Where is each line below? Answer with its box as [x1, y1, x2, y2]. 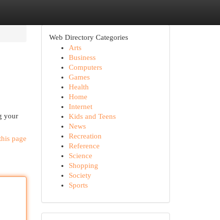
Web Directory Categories [49, 33, 128, 41]
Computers [68, 63, 102, 71]
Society [68, 171, 91, 179]
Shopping [68, 162, 98, 169]
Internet [68, 103, 92, 110]
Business [68, 54, 96, 61]
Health [68, 83, 89, 91]
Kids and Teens [68, 112, 116, 120]
